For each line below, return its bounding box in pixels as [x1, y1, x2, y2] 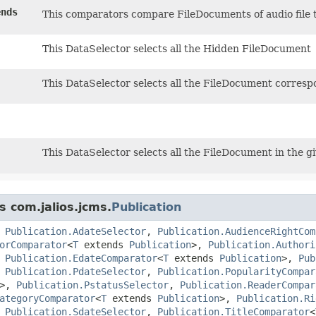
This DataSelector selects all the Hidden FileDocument [42, 42, 311, 54]
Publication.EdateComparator [5, 252, 157, 264]
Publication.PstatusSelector [16, 279, 169, 291]
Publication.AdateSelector [5, 225, 146, 237]
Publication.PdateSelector [5, 265, 146, 277]
